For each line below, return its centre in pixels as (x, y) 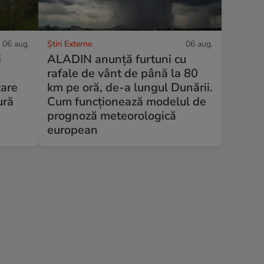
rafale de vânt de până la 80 (122, 73)
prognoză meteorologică (111, 115)
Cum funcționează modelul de (126, 101)
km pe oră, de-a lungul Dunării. (130, 87)
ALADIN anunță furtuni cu (116, 59)
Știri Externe (69, 44)
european (72, 130)
